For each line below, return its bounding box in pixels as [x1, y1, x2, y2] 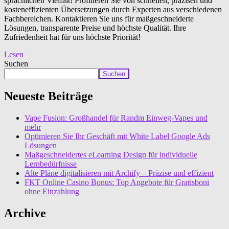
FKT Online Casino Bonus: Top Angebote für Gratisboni [25, 178, 209, 187]
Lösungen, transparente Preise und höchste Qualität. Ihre [4, 24, 186, 33]
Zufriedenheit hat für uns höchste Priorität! [4, 33, 141, 42]
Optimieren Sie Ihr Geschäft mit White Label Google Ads [25, 132, 210, 141]
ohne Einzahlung [25, 187, 79, 196]
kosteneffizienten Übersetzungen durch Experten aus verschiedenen [4, 5, 222, 14]
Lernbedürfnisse [25, 159, 77, 169]
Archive [4, 207, 46, 220]
